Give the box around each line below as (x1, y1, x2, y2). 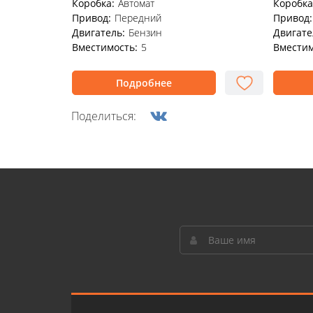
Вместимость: (72, 41, 138, 54)
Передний (115, 11, 161, 24)
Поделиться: (71, 108, 136, 124)
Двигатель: (72, 26, 125, 39)
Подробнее (115, 76, 172, 89)
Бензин (129, 26, 162, 39)
